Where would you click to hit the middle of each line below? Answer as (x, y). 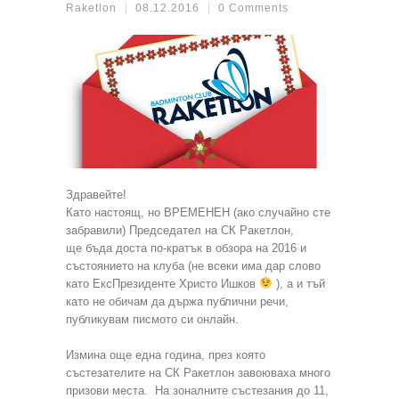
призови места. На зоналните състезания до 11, (197, 390)
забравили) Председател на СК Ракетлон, (180, 230)
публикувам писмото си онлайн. (152, 319)
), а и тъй (298, 283)
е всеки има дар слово (259, 265)
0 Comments (253, 8)
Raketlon (91, 8)
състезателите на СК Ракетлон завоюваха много (198, 372)
